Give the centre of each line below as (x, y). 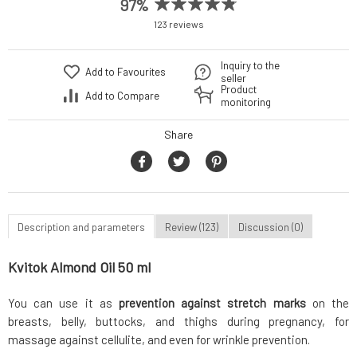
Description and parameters (81, 227)
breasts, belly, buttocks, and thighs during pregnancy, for (178, 322)
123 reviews (178, 24)
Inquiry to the (250, 66)
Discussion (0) (271, 227)
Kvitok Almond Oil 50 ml (79, 267)
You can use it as (63, 303)
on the (328, 303)
